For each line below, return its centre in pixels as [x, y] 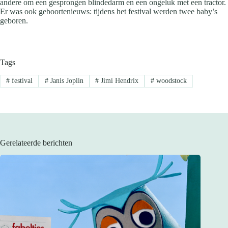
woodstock [171, 81]
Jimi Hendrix [119, 81]
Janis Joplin [66, 81]
